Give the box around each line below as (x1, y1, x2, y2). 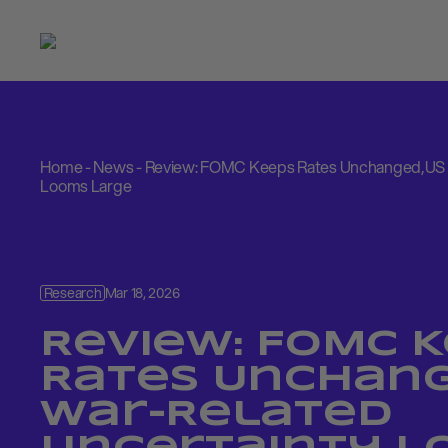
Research (43, 283, 102, 304)
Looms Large (40, 174, 132, 198)
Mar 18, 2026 (104, 283, 180, 304)
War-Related (40, 398, 393, 433)
